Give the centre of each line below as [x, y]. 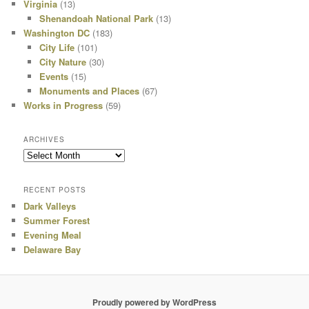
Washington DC [57, 32]
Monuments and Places [89, 90]
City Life [57, 47]
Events [53, 76]
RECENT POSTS [55, 189]
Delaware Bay [52, 249]
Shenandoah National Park [96, 18]
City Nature [62, 61]
